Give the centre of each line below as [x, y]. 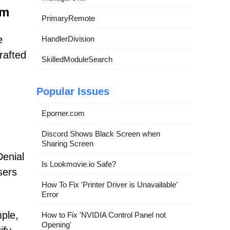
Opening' [56, 225]
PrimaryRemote [68, 18]
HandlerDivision [68, 39]
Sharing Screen [68, 143]
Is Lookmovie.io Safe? [79, 164]
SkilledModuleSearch [77, 59]
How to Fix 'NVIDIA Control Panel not [104, 215]
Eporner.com [63, 113]
